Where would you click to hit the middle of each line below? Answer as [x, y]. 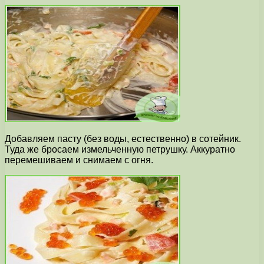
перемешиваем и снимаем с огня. [79, 160]
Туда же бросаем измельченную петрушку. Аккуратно [120, 150]
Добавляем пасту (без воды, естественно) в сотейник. [123, 139]
